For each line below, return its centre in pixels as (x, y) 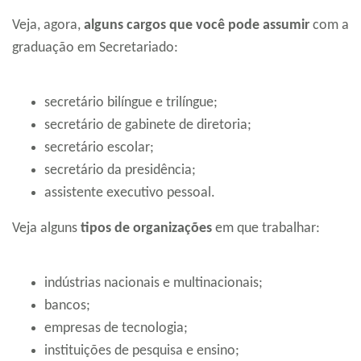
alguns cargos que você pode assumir (195, 26)
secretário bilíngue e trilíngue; (131, 103)
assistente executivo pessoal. (130, 193)
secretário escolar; (99, 148)
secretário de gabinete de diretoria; (148, 126)
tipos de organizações (146, 229)
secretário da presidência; (120, 171)
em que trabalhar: (266, 229)
